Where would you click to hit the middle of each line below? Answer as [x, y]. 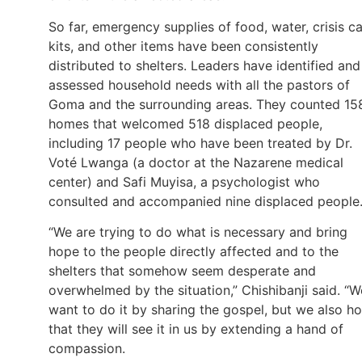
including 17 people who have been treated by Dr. [200, 143]
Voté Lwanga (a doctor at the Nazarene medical [196, 162]
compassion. [87, 349]
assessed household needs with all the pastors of [199, 84]
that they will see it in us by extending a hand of [196, 329]
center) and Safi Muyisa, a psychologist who [184, 181]
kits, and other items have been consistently [183, 46]
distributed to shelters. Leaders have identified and [204, 65]
